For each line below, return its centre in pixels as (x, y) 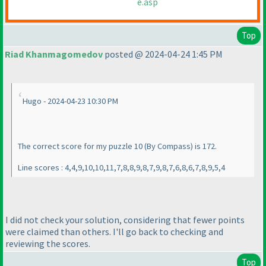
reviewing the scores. (48, 243)
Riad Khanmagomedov (54, 54)
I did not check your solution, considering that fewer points (125, 219)
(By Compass (167, 146)
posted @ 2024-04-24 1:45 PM (163, 54)
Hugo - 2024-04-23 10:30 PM (70, 101)
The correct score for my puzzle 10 (81, 146)
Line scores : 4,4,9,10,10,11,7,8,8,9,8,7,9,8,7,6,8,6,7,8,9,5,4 (121, 168)
